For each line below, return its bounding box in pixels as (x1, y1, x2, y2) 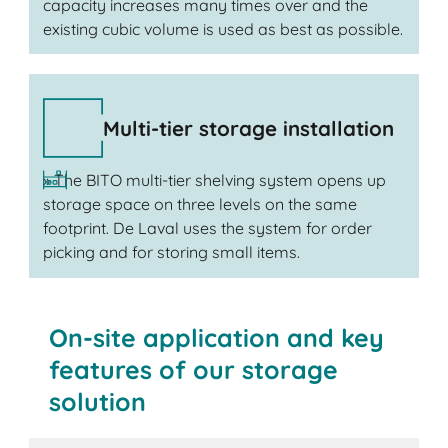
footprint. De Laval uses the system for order (42, 218, 372, 239)
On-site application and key (49, 322, 385, 354)
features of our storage (49, 354, 339, 386)
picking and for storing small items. (42, 242, 300, 263)
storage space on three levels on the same (42, 194, 357, 215)
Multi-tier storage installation (102, 114, 394, 141)
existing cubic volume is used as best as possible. (42, 18, 403, 39)
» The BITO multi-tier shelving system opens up (42, 170, 386, 191)
